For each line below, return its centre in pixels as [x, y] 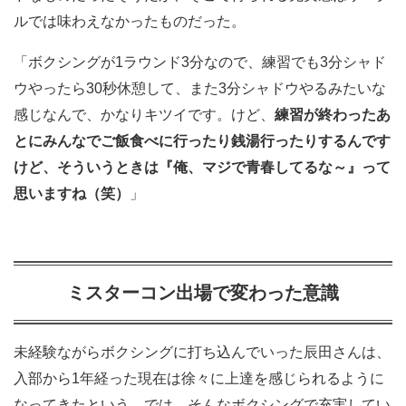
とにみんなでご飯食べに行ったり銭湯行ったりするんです [202, 141]
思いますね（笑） [72, 194]
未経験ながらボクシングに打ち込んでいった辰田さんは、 [202, 353]
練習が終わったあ [333, 115]
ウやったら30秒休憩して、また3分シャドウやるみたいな [200, 89]
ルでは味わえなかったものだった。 [130, 22]
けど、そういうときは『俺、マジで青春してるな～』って [202, 168]
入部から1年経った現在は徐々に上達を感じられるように [199, 379]
